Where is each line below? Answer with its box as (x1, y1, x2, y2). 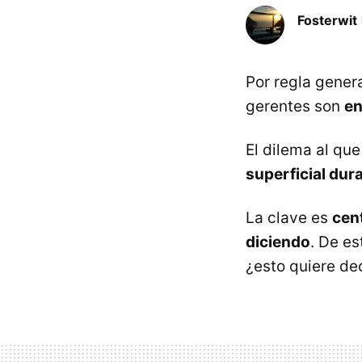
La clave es (246, 208, 332, 227)
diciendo (246, 233, 310, 251)
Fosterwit (297, 12, 357, 28)
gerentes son (246, 97, 344, 116)
